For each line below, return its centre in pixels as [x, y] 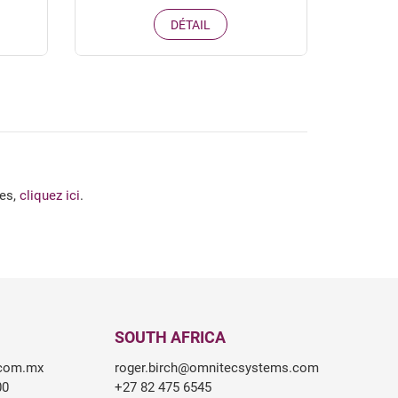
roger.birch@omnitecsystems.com [216, 367]
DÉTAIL [191, 24]
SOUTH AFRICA [170, 337]
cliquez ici [48, 195]
